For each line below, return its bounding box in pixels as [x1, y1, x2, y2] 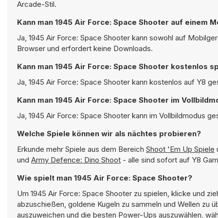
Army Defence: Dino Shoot [31, 155, 121, 164]
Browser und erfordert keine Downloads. [17, 44, 153, 53]
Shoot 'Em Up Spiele [146, 145, 215, 154]
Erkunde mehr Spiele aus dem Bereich [17, 145, 146, 154]
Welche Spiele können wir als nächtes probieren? [17, 129, 201, 138]
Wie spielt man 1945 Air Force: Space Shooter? [74, 173, 192, 182]
